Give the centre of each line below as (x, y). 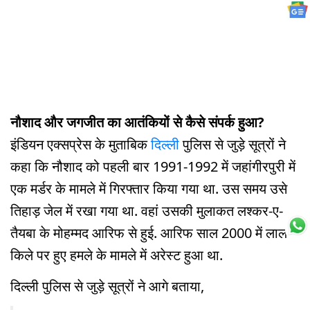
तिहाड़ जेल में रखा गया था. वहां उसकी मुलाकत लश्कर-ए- (147, 210)
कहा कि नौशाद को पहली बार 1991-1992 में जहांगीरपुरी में (153, 166)
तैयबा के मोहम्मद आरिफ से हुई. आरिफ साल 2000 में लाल (149, 232)
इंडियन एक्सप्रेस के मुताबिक (81, 144)
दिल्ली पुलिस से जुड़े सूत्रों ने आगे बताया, (107, 286)
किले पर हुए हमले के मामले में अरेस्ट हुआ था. (117, 255)
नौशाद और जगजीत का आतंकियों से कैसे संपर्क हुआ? (137, 122)
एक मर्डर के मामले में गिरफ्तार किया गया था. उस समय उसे (149, 188)
